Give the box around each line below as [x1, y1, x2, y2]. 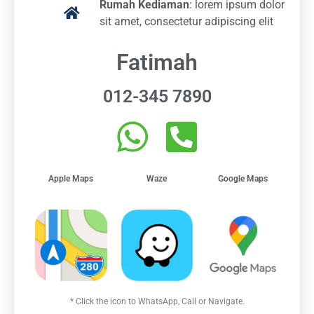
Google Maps [217, 174, 268, 184]
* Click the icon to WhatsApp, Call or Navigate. [69, 296, 245, 307]
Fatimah [116, 49, 198, 76]
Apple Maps [48, 174, 94, 184]
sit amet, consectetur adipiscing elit [100, 15, 273, 29]
